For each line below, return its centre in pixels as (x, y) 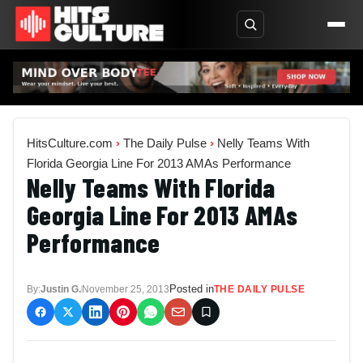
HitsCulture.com (70, 143)
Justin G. (61, 289)
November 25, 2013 (126, 289)
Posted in (192, 288)
